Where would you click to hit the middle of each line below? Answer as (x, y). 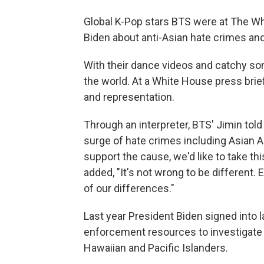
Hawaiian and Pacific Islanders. (156, 247)
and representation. (129, 97)
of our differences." (129, 188)
